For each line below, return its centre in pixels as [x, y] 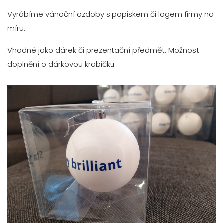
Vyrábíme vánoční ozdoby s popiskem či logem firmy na [111, 14]
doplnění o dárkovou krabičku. [62, 64]
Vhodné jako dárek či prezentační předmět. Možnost [103, 50]
